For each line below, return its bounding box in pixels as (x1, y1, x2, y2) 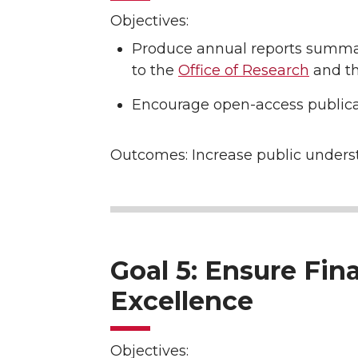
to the (132, 61, 178, 79)
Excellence (110, 284, 253, 316)
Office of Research (178, 61, 309, 79)
